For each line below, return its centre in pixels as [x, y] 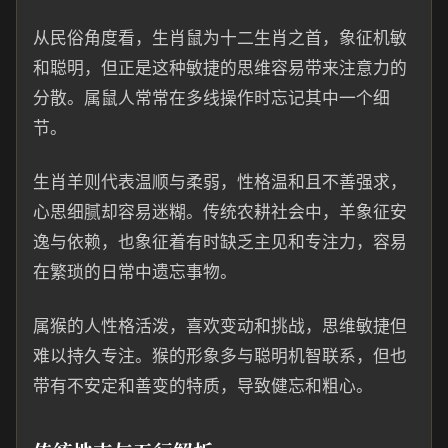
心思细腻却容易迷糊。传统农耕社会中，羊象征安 [220, 212]
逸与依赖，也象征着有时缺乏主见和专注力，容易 [220, 242]
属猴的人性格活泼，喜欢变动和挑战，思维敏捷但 [220, 326]
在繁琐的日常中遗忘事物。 [135, 272]
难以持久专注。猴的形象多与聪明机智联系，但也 [220, 356]
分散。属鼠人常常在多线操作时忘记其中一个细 [211, 98]
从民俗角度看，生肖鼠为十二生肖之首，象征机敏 [220, 38]
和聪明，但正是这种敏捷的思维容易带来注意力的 [220, 68]
